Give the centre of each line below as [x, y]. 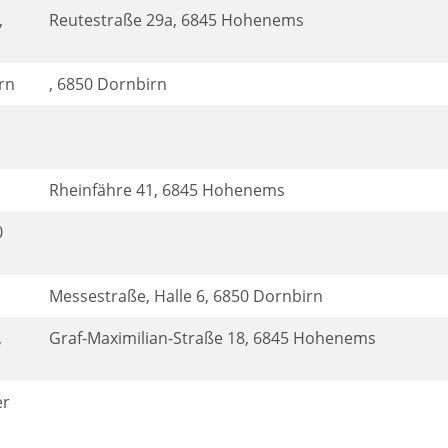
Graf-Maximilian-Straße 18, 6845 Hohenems [212, 338]
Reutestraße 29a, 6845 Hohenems [176, 20]
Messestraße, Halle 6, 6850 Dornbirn [186, 296]
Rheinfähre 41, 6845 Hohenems [167, 190]
